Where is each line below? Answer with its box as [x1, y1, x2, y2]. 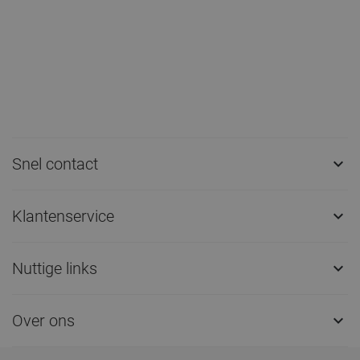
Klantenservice [12, 206, 114, 226]
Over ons [12, 310, 75, 330]
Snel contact [12, 153, 98, 174]
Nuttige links [12, 258, 97, 278]
